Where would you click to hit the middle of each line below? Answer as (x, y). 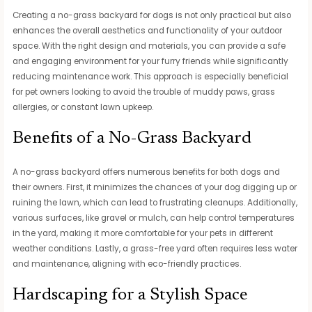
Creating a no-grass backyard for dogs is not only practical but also (152, 16)
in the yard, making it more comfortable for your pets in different (143, 233)
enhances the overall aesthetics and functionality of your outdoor (148, 31)
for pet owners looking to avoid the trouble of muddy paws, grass (144, 92)
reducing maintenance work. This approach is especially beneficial (151, 77)
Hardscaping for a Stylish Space (131, 295)
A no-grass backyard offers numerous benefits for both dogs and (147, 172)
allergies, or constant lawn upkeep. (83, 108)
